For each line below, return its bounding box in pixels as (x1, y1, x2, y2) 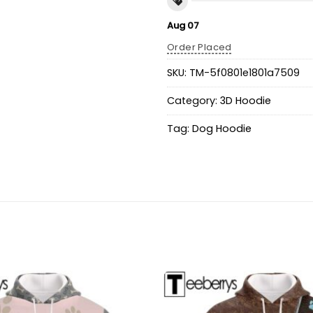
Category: (167, 93, 220, 108)
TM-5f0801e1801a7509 (189, 65, 300, 80)
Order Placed (167, 40, 232, 54)
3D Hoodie (220, 93, 271, 108)
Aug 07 (167, 19, 199, 33)
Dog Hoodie (192, 121, 252, 136)
